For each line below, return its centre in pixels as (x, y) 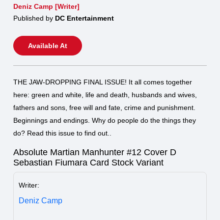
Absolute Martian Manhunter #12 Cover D (95, 152)
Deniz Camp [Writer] (46, 6)
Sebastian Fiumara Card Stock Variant (88, 162)
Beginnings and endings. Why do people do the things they (105, 120)
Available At (48, 45)
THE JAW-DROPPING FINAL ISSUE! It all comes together (103, 82)
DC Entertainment (84, 18)
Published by (34, 18)
